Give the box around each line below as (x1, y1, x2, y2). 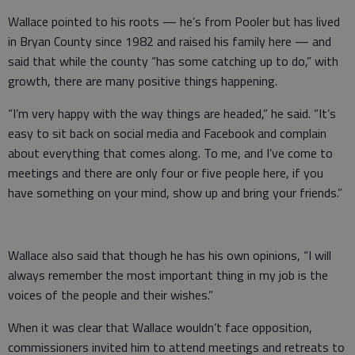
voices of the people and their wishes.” (8, 284, 213, 304)
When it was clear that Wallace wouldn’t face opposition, (8, 317, 312, 337)
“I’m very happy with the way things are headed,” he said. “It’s (8, 103, 336, 123)
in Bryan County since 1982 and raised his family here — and (8, 31, 331, 51)
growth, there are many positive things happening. (8, 71, 277, 90)
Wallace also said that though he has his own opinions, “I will (8, 245, 331, 265)
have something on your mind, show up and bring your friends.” (8, 182, 342, 202)
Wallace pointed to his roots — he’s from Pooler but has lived (8, 11, 340, 31)
